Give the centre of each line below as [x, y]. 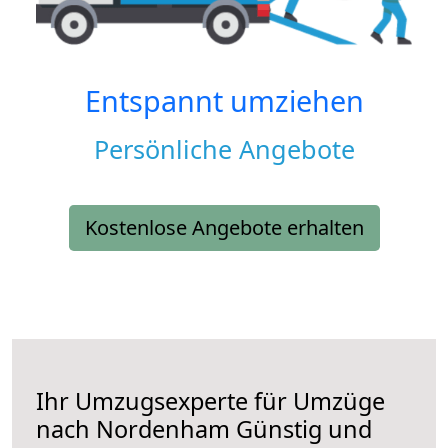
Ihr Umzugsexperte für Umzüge [210, 401]
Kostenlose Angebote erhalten [224, 228]
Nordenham [163, 429]
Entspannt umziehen [224, 101]
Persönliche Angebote [224, 149]
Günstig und [301, 429]
